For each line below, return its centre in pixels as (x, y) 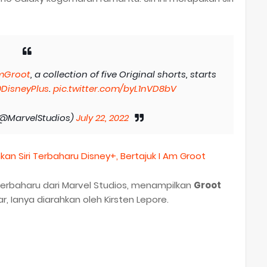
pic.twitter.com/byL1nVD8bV (114, 89)
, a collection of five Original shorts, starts (123, 74)
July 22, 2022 (102, 118)
